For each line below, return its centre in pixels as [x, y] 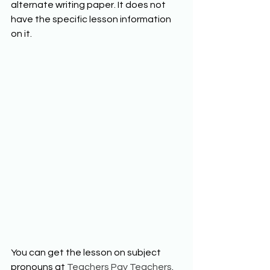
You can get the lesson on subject [87, 253]
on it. [22, 33]
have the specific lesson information [92, 19]
